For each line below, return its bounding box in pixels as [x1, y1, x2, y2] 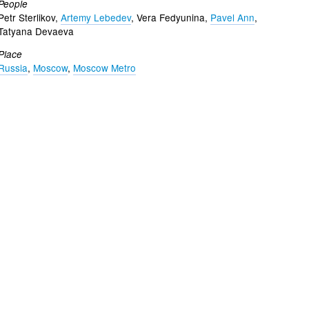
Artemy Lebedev [61, 10, 131, 24]
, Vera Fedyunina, [131, 10, 210, 24]
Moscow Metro [73, 60, 136, 74]
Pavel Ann [210, 10, 255, 24]
